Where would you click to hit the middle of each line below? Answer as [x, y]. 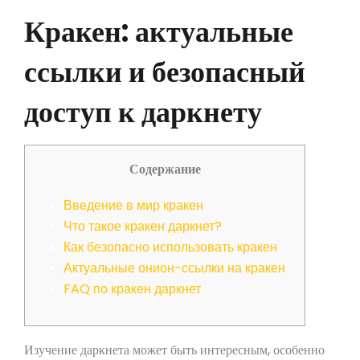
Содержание [165, 169]
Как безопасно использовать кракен [170, 247]
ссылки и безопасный [165, 72]
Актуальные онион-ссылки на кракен [174, 268]
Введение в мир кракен [133, 205]
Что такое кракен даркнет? [143, 226]
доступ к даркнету [143, 112]
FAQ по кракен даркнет [132, 288]
